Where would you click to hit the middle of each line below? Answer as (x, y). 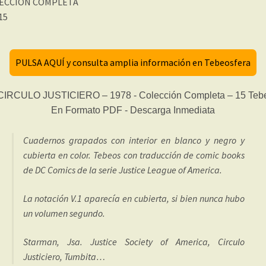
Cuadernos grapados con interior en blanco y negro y (134, 140)
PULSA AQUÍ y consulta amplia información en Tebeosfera (133, 63)
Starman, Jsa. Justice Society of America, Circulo (134, 241)
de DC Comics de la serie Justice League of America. (122, 170)
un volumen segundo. (64, 213)
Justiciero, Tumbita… (64, 256)
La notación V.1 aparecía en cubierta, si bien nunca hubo (134, 198)
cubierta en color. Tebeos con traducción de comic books (134, 155)
